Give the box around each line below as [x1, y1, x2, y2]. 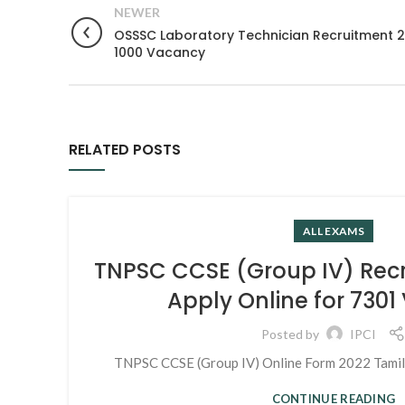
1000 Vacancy [114, 43, 205, 61]
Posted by [261, 325, 322, 342]
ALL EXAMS [303, 224, 364, 238]
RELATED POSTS [69, 139, 181, 160]
